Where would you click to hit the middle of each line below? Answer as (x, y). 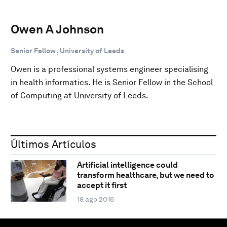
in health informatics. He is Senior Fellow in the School (112, 82)
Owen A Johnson (57, 29)
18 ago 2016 (95, 199)
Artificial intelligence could (127, 165)
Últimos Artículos (53, 144)
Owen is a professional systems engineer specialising (109, 69)
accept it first (102, 185)
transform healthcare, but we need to (145, 175)
